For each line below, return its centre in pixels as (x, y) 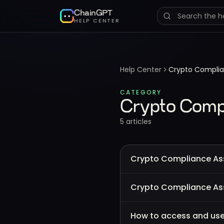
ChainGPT (93, 12)
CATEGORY (141, 92)
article (136, 121)
